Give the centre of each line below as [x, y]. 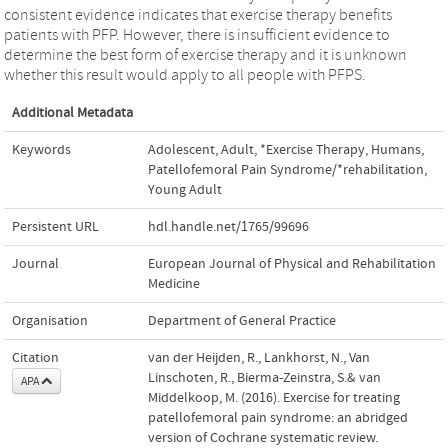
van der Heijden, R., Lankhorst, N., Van [259, 357]
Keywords [41, 149]
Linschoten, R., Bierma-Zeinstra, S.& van [264, 377]
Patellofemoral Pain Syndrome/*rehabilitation [286, 169]
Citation [35, 357]
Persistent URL [55, 226]
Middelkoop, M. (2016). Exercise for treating [274, 397]
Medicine [174, 283]
